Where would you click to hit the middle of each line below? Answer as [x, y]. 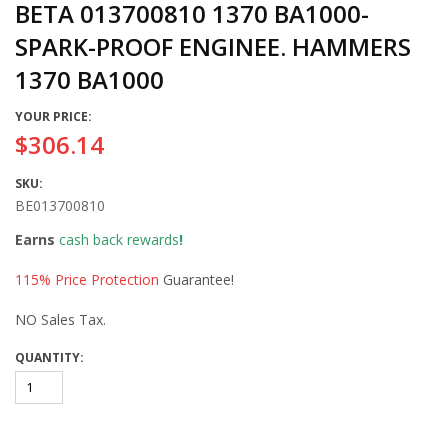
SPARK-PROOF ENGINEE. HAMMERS [213, 46]
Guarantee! [196, 279]
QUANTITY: [49, 357]
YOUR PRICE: [53, 116]
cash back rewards [119, 239]
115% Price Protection [87, 279]
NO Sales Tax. [60, 319]
